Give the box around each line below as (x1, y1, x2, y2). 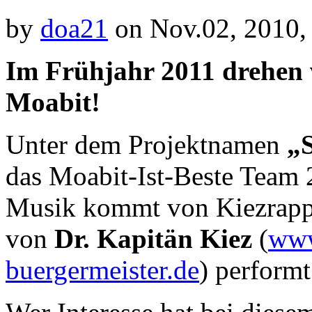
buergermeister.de (6, 254, 199, 285)
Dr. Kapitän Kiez (54, 223, 252, 253)
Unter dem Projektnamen (6, 129, 287, 159)
